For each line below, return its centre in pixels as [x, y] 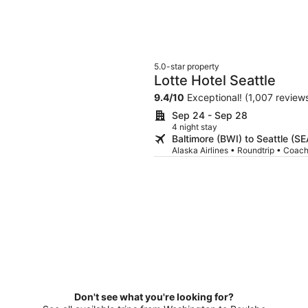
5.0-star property [187, 67]
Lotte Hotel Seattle [215, 81]
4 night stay [195, 127]
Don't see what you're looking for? [154, 297]
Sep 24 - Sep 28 [210, 115]
